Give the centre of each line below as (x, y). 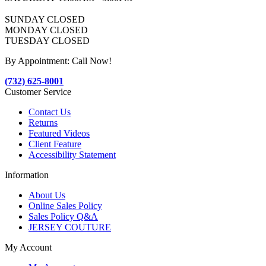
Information (27, 175)
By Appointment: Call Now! (58, 61)
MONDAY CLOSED (46, 30)
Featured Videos (59, 134)
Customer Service (38, 92)
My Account (28, 248)
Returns (43, 123)
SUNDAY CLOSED (45, 20)
